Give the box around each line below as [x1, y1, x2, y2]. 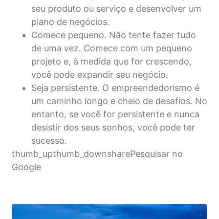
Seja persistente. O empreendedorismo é [31, 82, 199, 93]
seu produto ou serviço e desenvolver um [31, 3, 201, 14]
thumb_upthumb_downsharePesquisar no [12, 148, 183, 159]
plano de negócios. [31, 16, 109, 27]
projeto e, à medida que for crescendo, [31, 56, 192, 66]
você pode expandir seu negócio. [31, 69, 168, 80]
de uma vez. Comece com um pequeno [31, 43, 192, 53]
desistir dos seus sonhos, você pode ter [31, 122, 195, 132]
